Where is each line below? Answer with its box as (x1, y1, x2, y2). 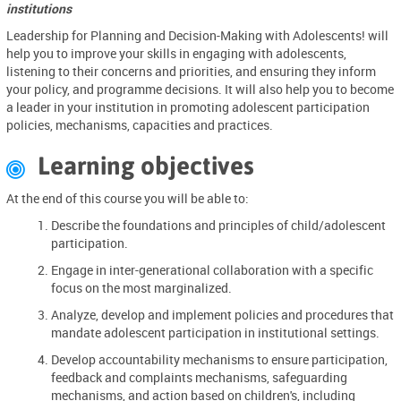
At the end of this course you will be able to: (6, 189, 250, 207)
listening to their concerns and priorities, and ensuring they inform (6, 63, 377, 81)
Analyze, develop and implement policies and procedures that (51, 305, 395, 323)
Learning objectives (38, 151, 255, 181)
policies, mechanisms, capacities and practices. (6, 116, 274, 134)
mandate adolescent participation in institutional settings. (51, 323, 380, 341)
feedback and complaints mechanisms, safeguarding (51, 368, 348, 386)
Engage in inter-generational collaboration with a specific (51, 260, 374, 278)
